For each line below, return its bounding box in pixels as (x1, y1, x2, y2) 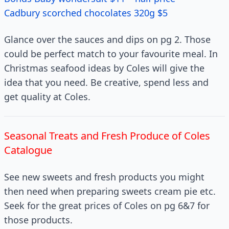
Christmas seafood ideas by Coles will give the (4, 62, 204, 74)
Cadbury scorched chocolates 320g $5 (4, 7, 168, 19)
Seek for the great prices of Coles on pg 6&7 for (4, 199, 210, 212)
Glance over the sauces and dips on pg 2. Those (4, 33, 211, 45)
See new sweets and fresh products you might (4, 171, 204, 183)
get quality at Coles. (4, 90, 90, 103)
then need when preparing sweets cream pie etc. (4, 185, 216, 197)
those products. (4, 214, 73, 226)
